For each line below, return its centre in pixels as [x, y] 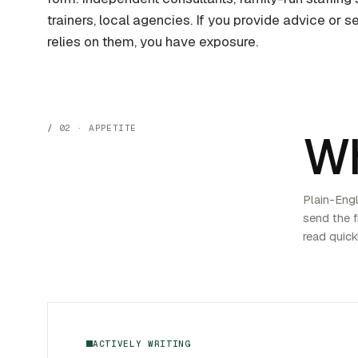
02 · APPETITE [97, 128]
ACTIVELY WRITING [142, 343]
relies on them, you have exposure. [153, 42]
